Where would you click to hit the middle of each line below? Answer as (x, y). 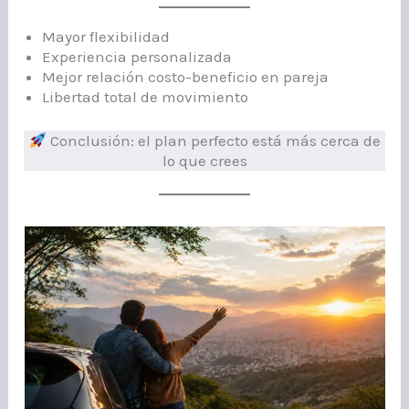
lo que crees (204, 160)
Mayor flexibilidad (106, 37)
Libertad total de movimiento (146, 97)
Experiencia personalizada (137, 57)
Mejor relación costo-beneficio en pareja (186, 77)
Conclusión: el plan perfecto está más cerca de (213, 140)
